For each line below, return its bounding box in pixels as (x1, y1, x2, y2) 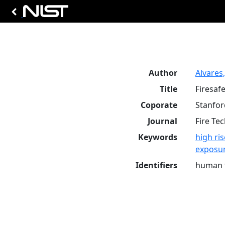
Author (149, 67, 177, 78)
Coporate (141, 99, 177, 110)
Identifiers (136, 160, 177, 171)
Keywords (138, 132, 177, 143)
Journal (148, 116, 177, 127)
